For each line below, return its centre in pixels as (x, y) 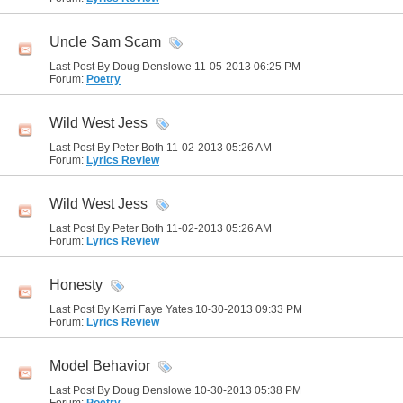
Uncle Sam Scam (105, 42)
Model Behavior (100, 366)
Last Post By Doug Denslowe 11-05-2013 (152, 67)
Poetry (103, 79)
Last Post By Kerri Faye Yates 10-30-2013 (152, 309)
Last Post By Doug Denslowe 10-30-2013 (152, 390)
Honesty (76, 285)
